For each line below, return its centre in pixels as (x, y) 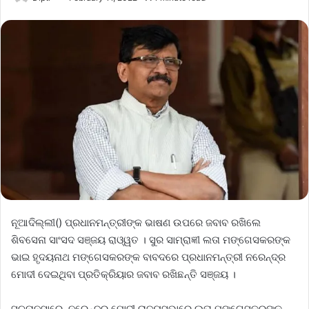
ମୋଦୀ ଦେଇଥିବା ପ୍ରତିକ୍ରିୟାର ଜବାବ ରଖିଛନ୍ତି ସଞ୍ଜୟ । (123, 275)
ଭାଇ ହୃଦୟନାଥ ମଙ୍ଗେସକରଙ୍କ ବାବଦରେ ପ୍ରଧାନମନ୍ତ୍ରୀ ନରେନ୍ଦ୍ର (148, 257)
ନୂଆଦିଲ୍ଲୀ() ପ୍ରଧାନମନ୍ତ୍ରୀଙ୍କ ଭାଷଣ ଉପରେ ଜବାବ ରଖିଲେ (136, 223)
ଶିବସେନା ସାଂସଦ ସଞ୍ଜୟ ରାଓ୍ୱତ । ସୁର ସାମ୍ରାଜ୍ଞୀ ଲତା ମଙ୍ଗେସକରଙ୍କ (151, 240)
